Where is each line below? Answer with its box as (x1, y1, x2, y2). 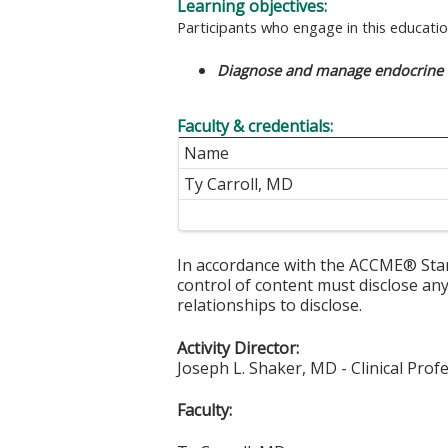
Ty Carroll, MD (184, 173, 293, 196)
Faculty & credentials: (177, 115, 337, 138)
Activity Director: (177, 336, 299, 359)
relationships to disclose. (177, 294, 362, 317)
